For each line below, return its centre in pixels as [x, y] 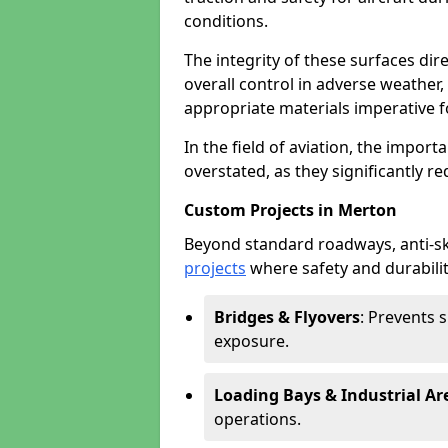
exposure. [251, 341]
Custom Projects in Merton [290, 210]
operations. [257, 419]
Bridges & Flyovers [287, 317]
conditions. [226, 21]
